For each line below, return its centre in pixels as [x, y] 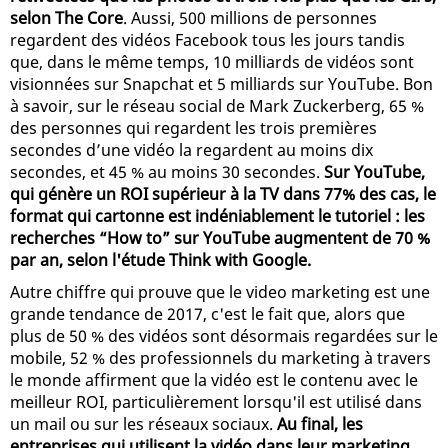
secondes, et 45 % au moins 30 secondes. [167, 171]
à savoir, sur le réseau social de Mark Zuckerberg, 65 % [217, 105]
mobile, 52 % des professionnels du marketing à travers [220, 357]
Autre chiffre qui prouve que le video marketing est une [220, 291]
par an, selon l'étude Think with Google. [160, 259]
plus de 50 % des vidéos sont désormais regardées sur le [224, 335]
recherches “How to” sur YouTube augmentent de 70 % [220, 237]
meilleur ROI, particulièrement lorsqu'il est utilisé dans [216, 401]
